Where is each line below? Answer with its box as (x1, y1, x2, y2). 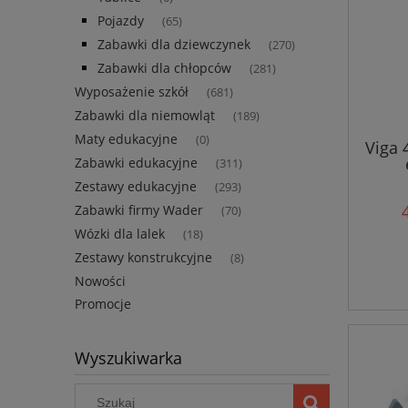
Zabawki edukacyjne (75, 154, 198, 172)
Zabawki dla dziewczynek (97, 36, 250, 54)
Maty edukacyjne (75, 130, 178, 148)
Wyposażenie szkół (75, 83, 189, 101)
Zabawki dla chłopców (97, 59, 231, 77)
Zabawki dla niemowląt (75, 107, 215, 125)
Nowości (75, 272, 126, 291)
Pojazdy (97, 12, 144, 30)
